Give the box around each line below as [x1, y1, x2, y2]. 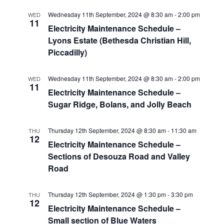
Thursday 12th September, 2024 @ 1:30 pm [47, 189, 166, 198]
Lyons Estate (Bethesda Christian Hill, [47, 34, 191, 46]
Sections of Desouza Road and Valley [47, 150, 190, 162]
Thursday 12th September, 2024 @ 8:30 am [47, 125, 166, 134]
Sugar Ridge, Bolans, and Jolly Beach [47, 98, 191, 110]
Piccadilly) [47, 46, 87, 58]
